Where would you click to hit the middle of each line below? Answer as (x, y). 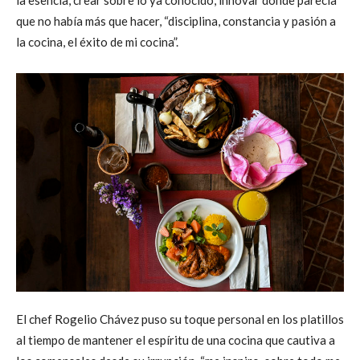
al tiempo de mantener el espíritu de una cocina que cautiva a (176, 340)
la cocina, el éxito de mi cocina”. (97, 41)
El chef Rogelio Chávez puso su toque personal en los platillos (180, 319)
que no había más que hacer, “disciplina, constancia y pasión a (176, 20)
